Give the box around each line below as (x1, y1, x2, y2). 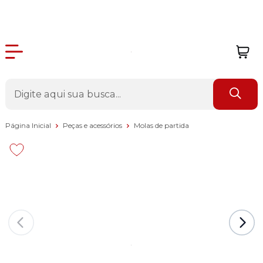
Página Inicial (5, 120, 53, 130)
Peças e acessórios (62, 120, 124, 130)
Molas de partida (133, 121, 189, 130)
